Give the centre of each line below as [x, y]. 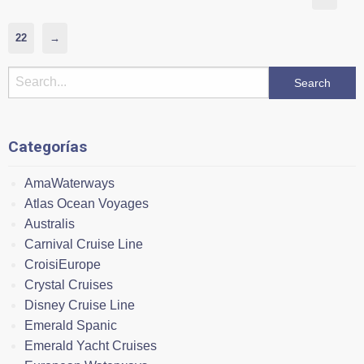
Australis [50, 223]
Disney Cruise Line [80, 305]
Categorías [48, 146]
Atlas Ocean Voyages [87, 203]
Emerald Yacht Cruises [91, 345]
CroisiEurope [63, 264]
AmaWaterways [69, 183]
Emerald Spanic [71, 325]
